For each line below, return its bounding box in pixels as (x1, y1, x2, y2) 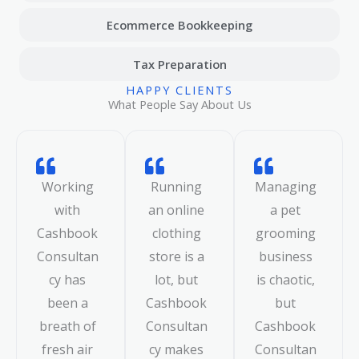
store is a (148, 247, 204, 265)
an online (148, 200, 204, 219)
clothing (151, 224, 201, 242)
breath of (38, 317, 96, 335)
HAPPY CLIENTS (126, 81, 233, 98)
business (258, 247, 313, 265)
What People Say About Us (107, 95, 252, 112)
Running (151, 177, 202, 196)
